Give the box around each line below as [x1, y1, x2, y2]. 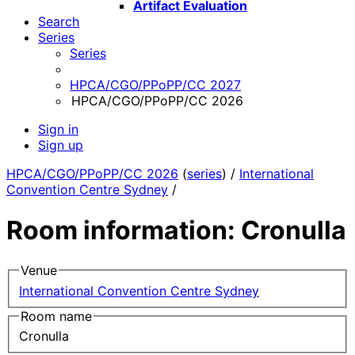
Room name [21, 307, 92, 324]
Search [38, 13, 79, 30]
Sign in [38, 121, 78, 138]
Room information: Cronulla [6, 214, 346, 246]
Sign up [38, 137, 83, 154]
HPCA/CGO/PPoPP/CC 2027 [70, 77, 241, 94]
